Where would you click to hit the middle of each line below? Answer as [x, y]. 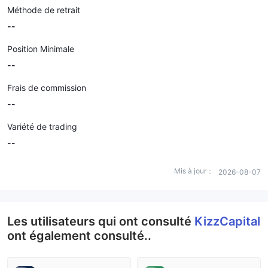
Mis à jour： [194, 171]
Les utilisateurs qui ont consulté [101, 221]
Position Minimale [41, 49]
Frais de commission [47, 88]
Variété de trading [42, 127]
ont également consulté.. [79, 236]
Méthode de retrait [44, 10]
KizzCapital [227, 221]
